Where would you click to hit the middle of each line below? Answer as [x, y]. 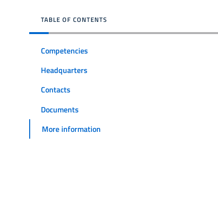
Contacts [56, 90]
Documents [60, 109]
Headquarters [64, 70]
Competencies [64, 50]
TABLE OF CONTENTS [74, 19]
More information [71, 129]
